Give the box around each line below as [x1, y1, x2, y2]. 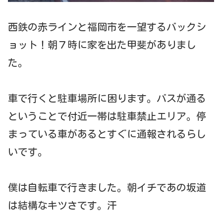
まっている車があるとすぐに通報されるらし [8, 129, 206, 139]
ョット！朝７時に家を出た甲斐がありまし [8, 40, 196, 50]
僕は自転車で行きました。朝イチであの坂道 [8, 182, 206, 193]
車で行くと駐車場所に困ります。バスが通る [8, 93, 206, 104]
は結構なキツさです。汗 [8, 200, 117, 211]
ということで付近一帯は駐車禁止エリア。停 [8, 111, 206, 121]
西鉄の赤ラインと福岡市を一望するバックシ [8, 22, 206, 32]
